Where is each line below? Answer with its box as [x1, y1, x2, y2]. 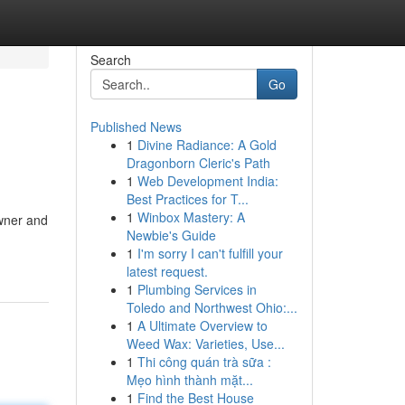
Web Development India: [137, 172, 278, 190]
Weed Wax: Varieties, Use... [126, 334, 285, 353]
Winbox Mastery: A [137, 208, 245, 226]
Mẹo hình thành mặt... [126, 371, 253, 389]
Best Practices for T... [126, 190, 249, 208]
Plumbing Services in [137, 280, 257, 298]
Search [89, 51, 131, 69]
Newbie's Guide [126, 226, 216, 244]
